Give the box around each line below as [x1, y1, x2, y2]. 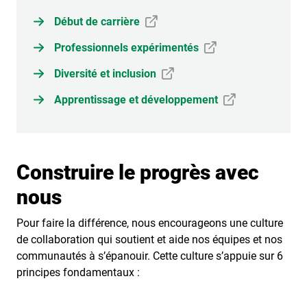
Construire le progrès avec [16, 160, 259, 184]
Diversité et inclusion [54, 67, 156, 80]
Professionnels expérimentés [54, 41, 199, 54]
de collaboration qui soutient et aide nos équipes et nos [16, 233, 282, 246]
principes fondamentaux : [16, 266, 140, 279]
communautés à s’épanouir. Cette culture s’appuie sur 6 [16, 249, 283, 262]
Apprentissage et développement [54, 93, 218, 106]
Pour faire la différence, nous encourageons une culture [16, 217, 283, 230]
